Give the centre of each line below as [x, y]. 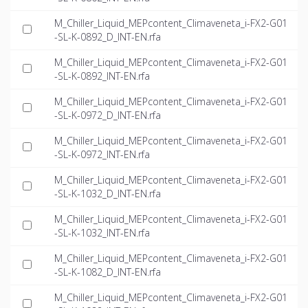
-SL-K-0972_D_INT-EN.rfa [108, 115]
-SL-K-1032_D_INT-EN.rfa [108, 194]
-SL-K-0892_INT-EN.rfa [102, 76]
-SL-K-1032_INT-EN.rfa [102, 233]
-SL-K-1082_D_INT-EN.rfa [108, 272]
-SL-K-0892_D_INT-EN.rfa [108, 37]
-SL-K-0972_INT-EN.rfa [102, 155]
